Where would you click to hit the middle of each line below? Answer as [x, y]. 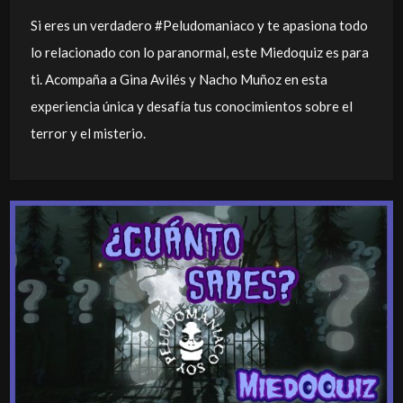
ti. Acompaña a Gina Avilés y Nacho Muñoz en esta [179, 79]
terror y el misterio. [88, 133]
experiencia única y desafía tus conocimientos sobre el [191, 106]
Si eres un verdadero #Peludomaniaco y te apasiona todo [199, 25]
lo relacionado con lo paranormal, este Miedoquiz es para [199, 52]
